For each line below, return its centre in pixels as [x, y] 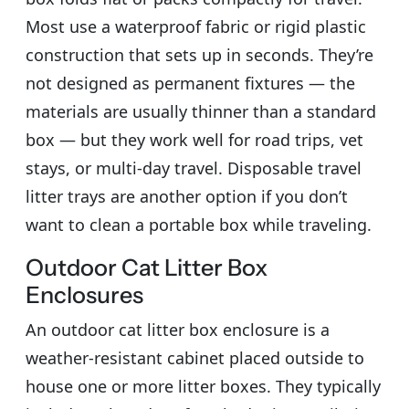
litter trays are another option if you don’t [187, 196]
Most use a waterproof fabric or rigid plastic [196, 26]
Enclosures [84, 294]
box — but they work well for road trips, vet [194, 139]
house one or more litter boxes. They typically [203, 386]
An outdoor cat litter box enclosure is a [178, 329]
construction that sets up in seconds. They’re [199, 54]
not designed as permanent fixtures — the [190, 83]
